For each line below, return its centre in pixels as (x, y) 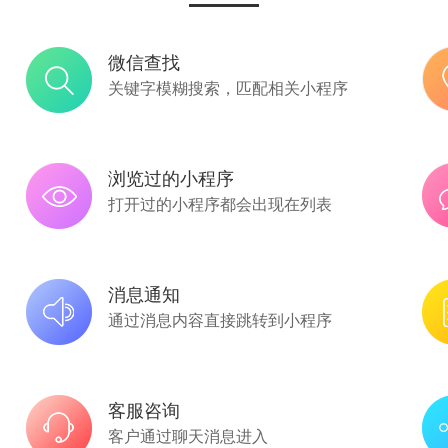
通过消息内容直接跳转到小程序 (219, 319)
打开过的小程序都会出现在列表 (219, 203)
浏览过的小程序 (170, 177)
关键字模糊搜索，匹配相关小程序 (227, 87)
